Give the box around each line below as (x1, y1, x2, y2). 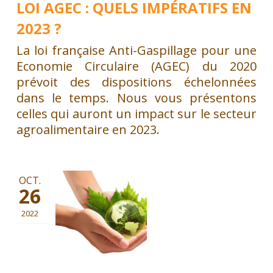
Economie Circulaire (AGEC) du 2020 (16, 57, 257, 74)
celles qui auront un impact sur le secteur (16, 105, 257, 122)
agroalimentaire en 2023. (16, 121, 160, 138)
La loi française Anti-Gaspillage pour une (16, 41, 257, 58)
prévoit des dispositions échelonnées (16, 73, 257, 90)
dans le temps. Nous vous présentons (16, 89, 257, 106)
